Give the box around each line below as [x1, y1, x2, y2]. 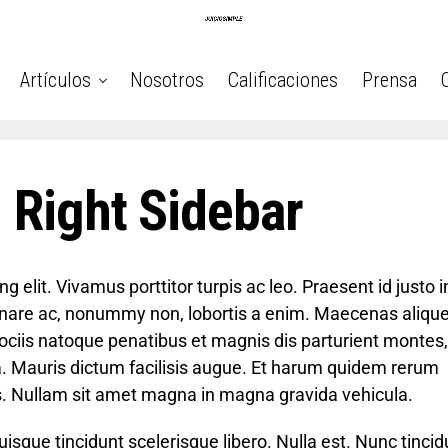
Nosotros [130, 68, 204, 92]
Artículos [20, 68, 91, 92]
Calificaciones [228, 68, 338, 92]
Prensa [362, 68, 417, 92]
